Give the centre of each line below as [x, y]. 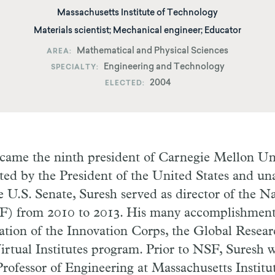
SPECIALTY [73, 68]
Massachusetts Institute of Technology [137, 14]
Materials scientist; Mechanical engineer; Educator [137, 31]
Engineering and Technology [164, 68]
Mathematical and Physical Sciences [153, 52]
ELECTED [123, 84]
